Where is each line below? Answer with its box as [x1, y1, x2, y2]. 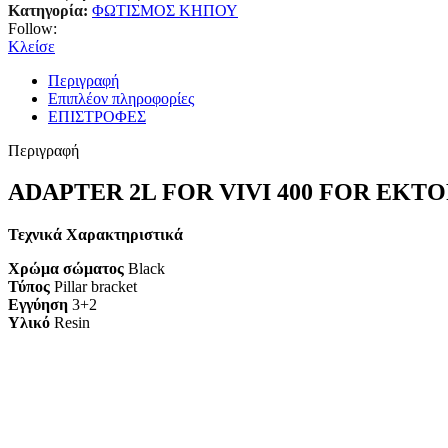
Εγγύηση [8, 296, 68, 314]
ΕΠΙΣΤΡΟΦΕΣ [48, 107, 146, 125]
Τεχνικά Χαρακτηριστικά [8, 226, 183, 244]
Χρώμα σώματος [8, 260, 124, 278]
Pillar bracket [50, 278, 137, 296]
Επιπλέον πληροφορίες [48, 89, 194, 107]
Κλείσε [8, 37, 55, 55]
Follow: [8, 19, 57, 37]
